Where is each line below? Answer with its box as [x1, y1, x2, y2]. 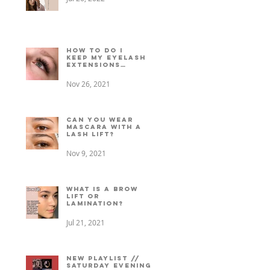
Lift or [66, 192, 99, 200]
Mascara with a [66, 122, 142, 131]
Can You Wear [66, 115, 133, 124]
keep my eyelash [66, 53, 146, 61]
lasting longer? [66, 67, 145, 76]
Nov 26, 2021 [66, 78, 110, 89]
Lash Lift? [66, 130, 115, 138]
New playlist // [66, 254, 140, 262]
